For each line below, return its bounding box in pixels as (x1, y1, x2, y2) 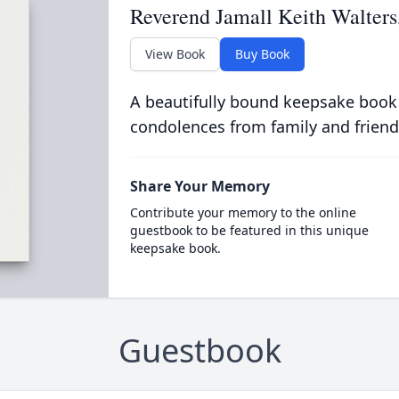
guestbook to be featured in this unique (129, 222, 369, 239)
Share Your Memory (129, 176, 270, 196)
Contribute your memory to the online (129, 204, 356, 221)
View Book (144, 45, 205, 62)
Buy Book (234, 45, 289, 62)
